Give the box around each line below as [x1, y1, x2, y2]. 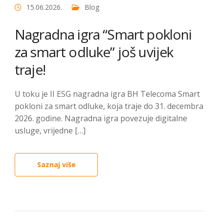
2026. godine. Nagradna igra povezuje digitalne [15, 113, 187, 124]
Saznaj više [37, 160, 76, 169]
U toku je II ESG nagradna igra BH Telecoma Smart [15, 88, 200, 99]
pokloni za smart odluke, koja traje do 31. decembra [15, 101, 203, 111]
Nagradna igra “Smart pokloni [15, 25, 192, 44]
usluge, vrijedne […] [15, 125, 86, 136]
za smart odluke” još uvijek [15, 43, 174, 61]
